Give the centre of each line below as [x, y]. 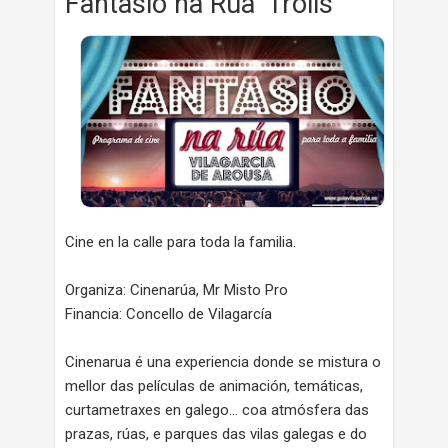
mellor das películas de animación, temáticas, [214, 386]
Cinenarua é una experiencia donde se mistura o [223, 362]
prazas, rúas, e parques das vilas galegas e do [216, 434]
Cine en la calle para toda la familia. [180, 242]
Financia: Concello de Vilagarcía [168, 314]
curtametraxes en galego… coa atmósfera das [217, 410]
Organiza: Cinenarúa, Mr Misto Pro [176, 290]
